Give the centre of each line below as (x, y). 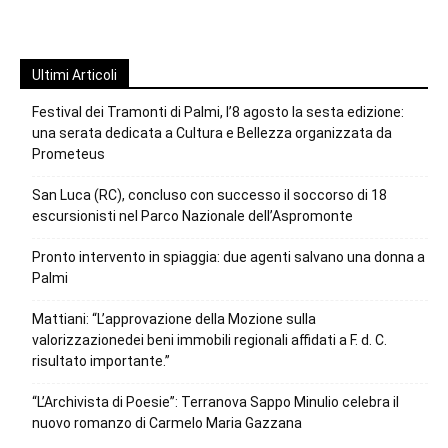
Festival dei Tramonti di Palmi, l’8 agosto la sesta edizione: (218, 112)
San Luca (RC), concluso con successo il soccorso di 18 (209, 195)
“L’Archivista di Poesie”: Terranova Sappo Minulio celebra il (215, 402)
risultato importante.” (101, 361)
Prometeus (68, 154)
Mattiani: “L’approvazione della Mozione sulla (174, 319)
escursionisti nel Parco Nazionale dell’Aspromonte (192, 216)
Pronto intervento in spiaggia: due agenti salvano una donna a (228, 257)
